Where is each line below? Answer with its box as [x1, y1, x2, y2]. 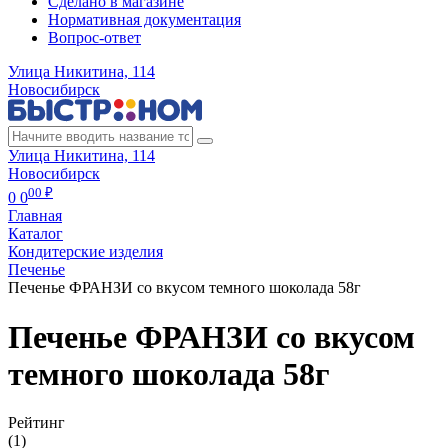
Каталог [8, 225, 63, 243]
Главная [8, 207, 62, 225]
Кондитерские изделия [8, 243, 163, 261]
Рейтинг [8, 414, 65, 432]
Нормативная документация [48, 11, 241, 28]
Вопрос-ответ [48, 29, 141, 46]
